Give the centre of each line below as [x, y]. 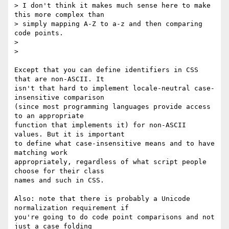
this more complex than [61, 15]
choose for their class [61, 171]
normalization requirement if [74, 208]
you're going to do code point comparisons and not [114, 217]
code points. [39, 33]
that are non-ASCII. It [61, 79]
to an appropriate [51, 116]
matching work [43, 153]
